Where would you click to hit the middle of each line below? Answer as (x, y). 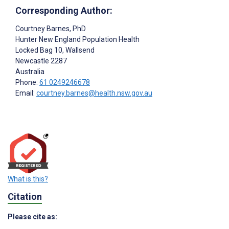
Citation (25, 197)
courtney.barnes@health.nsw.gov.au (94, 93)
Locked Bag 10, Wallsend (55, 50)
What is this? (28, 179)
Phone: (27, 82)
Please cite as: (32, 217)
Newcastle (32, 61)
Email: (26, 93)
